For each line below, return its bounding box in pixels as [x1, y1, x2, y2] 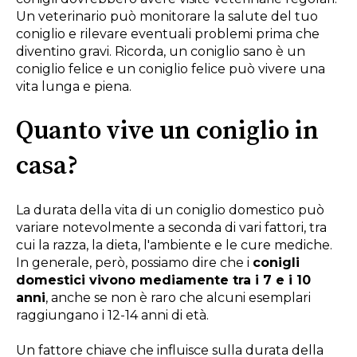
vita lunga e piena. [16, 79, 131, 95]
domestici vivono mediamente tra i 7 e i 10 [16, 273, 311, 288]
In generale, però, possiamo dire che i [16, 255, 253, 271]
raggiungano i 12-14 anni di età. [16, 308, 209, 324]
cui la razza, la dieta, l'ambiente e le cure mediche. [16, 237, 332, 253]
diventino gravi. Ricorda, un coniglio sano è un [16, 44, 305, 60]
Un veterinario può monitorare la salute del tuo [16, 9, 318, 25]
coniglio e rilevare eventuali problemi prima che [16, 26, 320, 42]
